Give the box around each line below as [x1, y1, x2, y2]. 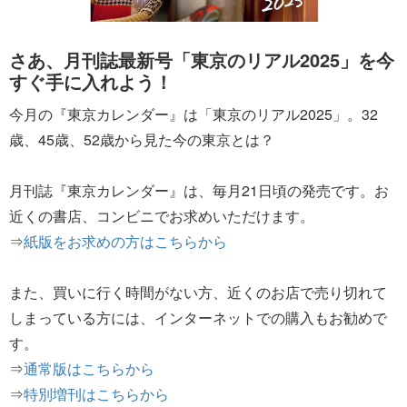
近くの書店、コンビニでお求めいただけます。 [9, 204, 314, 226]
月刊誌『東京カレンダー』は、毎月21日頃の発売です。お [9, 179, 389, 201]
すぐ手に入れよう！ [9, 67, 173, 94]
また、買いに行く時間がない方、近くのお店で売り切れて [9, 281, 387, 303]
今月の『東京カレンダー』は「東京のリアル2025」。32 [9, 103, 378, 124]
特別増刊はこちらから [24, 382, 169, 404]
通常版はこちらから [24, 357, 154, 379]
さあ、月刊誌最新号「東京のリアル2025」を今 [9, 45, 394, 73]
